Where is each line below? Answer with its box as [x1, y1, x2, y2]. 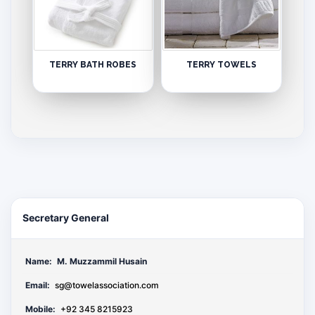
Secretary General [22, 212, 109, 224]
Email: [25, 279, 50, 290]
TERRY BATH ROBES [49, 60, 137, 70]
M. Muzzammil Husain [57, 255, 147, 266]
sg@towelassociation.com [55, 279, 159, 290]
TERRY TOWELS [186, 60, 257, 70]
